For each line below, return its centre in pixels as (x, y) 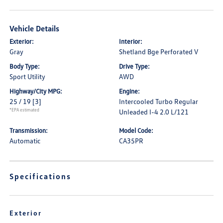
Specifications (41, 176)
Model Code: (136, 130)
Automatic (25, 141)
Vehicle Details (35, 28)
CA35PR (131, 141)
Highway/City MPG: (36, 91)
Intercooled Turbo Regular (159, 101)
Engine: (129, 91)
